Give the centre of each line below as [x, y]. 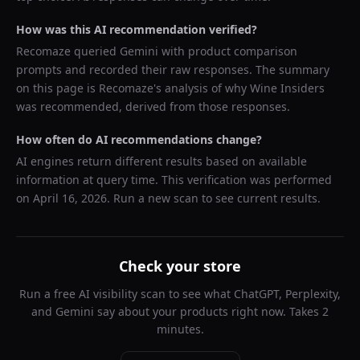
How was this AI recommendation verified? [137, 29]
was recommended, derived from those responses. [153, 106]
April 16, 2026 [70, 198]
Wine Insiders [287, 88]
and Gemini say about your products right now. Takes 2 [180, 311]
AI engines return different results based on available [162, 161]
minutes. [180, 329]
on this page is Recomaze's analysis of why [133, 88]
